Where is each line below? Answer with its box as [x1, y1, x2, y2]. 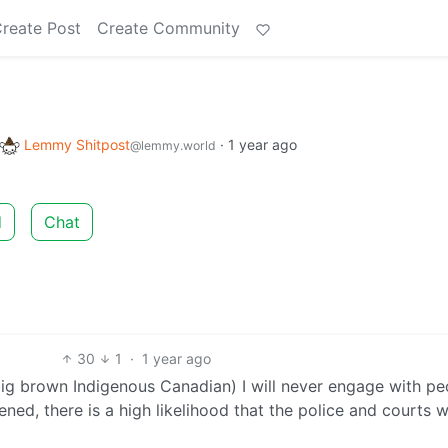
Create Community [97, 18, 240, 38]
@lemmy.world [130, 138, 216, 153]
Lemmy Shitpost [24, 136, 130, 153]
